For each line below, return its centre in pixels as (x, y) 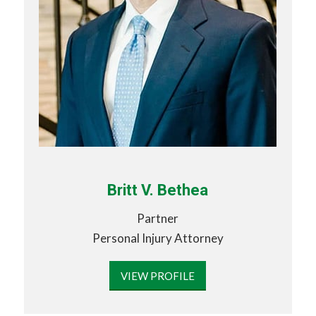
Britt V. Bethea (158, 190)
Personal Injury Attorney (158, 238)
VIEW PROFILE (158, 275)
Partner (158, 219)
